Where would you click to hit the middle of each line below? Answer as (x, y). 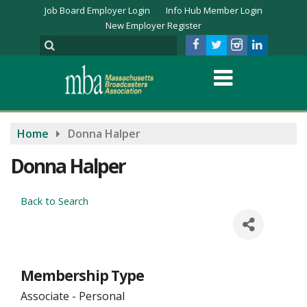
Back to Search (54, 201)
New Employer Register (153, 25)
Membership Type (82, 275)
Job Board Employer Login (97, 10)
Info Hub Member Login (214, 10)
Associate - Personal (73, 296)
